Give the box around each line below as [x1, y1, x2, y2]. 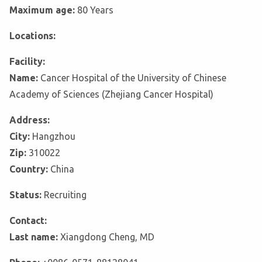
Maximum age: [9, 5, 77, 16]
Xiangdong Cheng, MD [60, 232, 154, 243]
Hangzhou [32, 131, 75, 142]
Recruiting [44, 189, 87, 201]
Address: [9, 115, 50, 126]
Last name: [9, 232, 60, 243]
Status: [9, 189, 44, 201]
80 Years [77, 5, 113, 16]
